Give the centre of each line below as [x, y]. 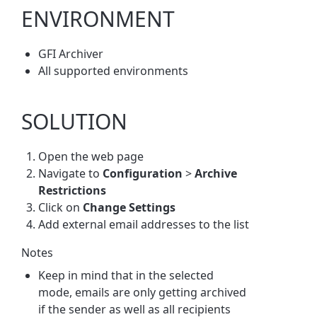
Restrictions [73, 190]
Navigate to [71, 173]
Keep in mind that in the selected [126, 275]
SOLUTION [75, 121]
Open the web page [91, 156]
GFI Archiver [71, 53]
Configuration [143, 173]
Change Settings [129, 207]
